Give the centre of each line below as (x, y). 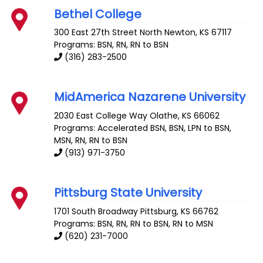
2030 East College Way (101, 116)
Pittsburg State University (128, 192)
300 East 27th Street (96, 33)
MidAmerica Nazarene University (150, 97)
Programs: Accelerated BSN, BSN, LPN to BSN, (143, 128)
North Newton (168, 33)
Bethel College (98, 14)
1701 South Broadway (96, 211)
